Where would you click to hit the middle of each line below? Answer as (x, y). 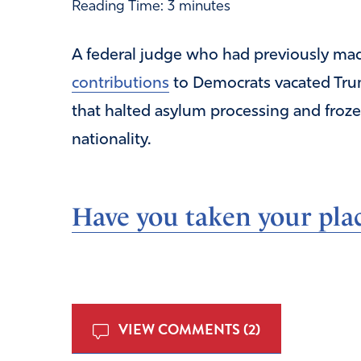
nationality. (111, 140)
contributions (120, 83)
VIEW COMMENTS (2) (187, 329)
